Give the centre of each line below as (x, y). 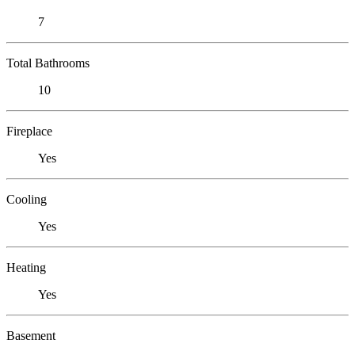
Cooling (27, 199)
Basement (31, 335)
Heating (26, 267)
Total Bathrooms (48, 63)
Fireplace (29, 131)
